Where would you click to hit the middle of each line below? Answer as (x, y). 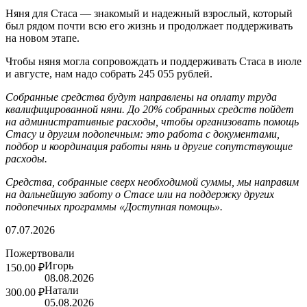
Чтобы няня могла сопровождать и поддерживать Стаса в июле (153, 61)
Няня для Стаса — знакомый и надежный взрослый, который (149, 13)
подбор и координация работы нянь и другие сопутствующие (149, 146)
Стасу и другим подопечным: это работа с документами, (143, 134)
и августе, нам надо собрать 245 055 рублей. (109, 73)
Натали (62, 290)
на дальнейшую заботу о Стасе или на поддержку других (140, 194)
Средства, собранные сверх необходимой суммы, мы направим (152, 182)
